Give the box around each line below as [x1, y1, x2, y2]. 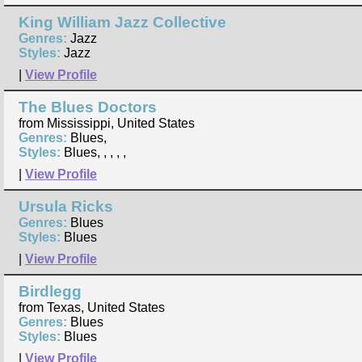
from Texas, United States [19, 301, 165, 315]
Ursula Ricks [19, 198, 113, 216]
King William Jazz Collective [19, 14, 226, 32]
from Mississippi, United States [19, 116, 195, 131]
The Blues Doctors [19, 99, 157, 116]
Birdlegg [19, 283, 82, 301]
